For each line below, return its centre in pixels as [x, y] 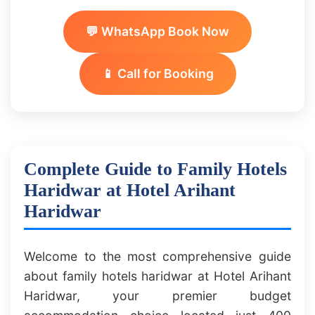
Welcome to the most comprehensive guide [157, 257]
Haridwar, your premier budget [157, 296]
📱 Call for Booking [157, 74]
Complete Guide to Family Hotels [156, 169]
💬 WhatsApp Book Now [157, 32]
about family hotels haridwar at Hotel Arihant [157, 276]
